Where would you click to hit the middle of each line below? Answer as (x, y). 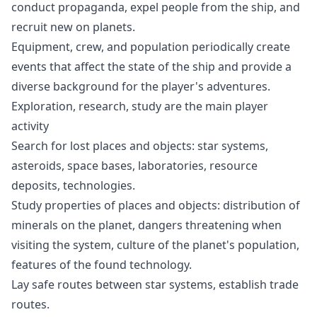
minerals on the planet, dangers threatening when (146, 225)
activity (30, 126)
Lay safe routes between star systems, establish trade (155, 284)
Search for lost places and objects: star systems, (140, 146)
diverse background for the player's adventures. (141, 86)
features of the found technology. (102, 265)
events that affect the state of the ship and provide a (151, 67)
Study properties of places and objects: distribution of (156, 205)
